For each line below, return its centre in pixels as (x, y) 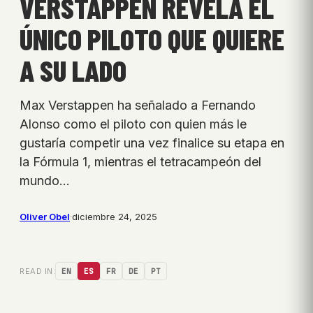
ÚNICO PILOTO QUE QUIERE (152, 39)
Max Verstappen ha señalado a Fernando (138, 105)
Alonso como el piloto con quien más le (133, 124)
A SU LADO (73, 70)
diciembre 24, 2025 (115, 217)
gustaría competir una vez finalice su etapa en (152, 143)
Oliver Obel (45, 217)
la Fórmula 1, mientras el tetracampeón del (140, 162)
